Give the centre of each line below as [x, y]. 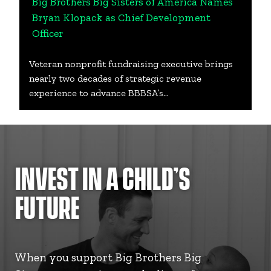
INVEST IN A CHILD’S [103, 182]
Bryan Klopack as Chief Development [122, 18]
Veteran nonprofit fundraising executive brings [131, 64]
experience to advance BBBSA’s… [99, 93]
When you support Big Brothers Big [108, 257]
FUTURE [47, 211]
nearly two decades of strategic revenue [115, 79]
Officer [48, 34]
